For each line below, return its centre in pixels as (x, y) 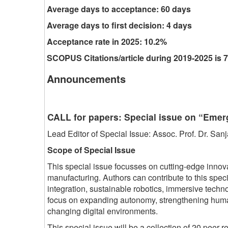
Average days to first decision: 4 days (119, 25)
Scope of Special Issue (91, 150)
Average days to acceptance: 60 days (119, 9)
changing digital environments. (103, 211)
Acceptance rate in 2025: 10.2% (107, 41)
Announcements (86, 78)
